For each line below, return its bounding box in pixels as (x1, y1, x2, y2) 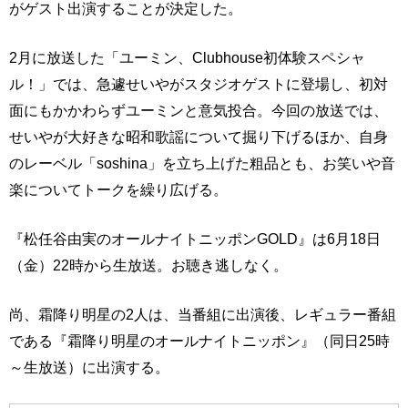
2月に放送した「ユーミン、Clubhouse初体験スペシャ (9, 48, 365, 66)
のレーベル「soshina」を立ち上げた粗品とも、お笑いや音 (9, 154, 395, 171)
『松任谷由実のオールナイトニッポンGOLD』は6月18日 (9, 229, 381, 247)
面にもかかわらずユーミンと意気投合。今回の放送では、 (9, 101, 388, 118)
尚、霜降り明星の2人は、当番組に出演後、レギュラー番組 (9, 305, 396, 322)
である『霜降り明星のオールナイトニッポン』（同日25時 (9, 331, 390, 349)
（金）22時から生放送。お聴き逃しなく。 (9, 256, 288, 273)
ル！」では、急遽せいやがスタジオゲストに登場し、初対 (9, 75, 388, 92)
